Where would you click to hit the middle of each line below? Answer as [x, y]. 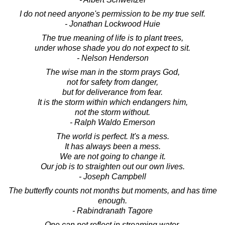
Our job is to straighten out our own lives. [113, 166]
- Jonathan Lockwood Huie [113, 24]
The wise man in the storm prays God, [113, 72]
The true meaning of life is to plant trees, [113, 38]
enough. [113, 200]
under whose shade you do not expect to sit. [113, 48]
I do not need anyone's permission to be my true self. [113, 14]
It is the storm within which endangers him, [113, 102]
